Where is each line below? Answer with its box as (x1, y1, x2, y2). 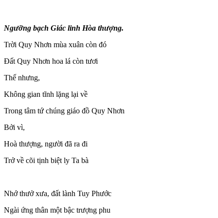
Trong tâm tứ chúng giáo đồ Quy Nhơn (4, 106, 125, 115)
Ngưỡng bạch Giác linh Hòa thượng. (4, 23, 124, 32)
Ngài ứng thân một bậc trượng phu (4, 205, 110, 214)
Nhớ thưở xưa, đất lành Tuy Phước (4, 189, 111, 198)
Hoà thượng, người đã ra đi (4, 139, 88, 148)
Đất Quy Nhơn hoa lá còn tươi (4, 56, 98, 65)
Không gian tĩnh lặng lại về (4, 90, 88, 98)
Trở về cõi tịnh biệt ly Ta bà (4, 156, 89, 164)
